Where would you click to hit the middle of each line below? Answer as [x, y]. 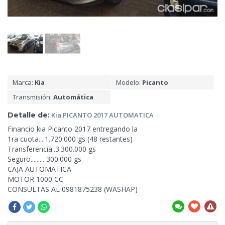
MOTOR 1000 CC [35, 179]
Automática [73, 97]
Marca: [24, 82]
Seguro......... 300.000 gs [44, 159]
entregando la [115, 129]
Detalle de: [29, 115]
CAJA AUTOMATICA [39, 169]
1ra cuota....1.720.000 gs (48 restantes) [70, 139]
